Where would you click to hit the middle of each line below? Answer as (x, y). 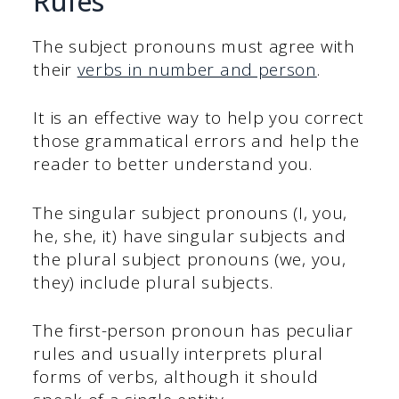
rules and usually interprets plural (178, 354)
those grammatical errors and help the (196, 141)
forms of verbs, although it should (176, 377)
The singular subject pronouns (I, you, (191, 212)
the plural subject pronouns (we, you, (190, 259)
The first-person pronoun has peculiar (193, 331)
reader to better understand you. (173, 164)
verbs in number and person (197, 69)
